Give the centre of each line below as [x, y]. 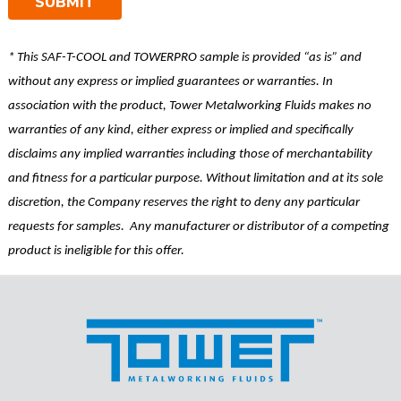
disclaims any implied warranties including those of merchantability [190, 154]
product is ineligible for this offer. [96, 251]
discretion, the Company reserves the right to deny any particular [184, 202]
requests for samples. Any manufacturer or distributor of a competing [199, 226]
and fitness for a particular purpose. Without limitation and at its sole [196, 178]
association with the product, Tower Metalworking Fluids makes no [190, 106]
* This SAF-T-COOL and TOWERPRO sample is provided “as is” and [185, 57]
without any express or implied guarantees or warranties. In [171, 81]
